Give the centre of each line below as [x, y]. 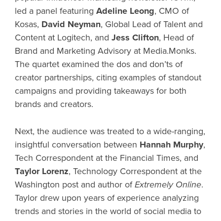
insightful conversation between [77, 145]
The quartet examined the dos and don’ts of [99, 64]
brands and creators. [54, 104]
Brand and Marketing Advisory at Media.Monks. [106, 51]
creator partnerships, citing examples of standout [108, 78]
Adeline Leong [125, 11]
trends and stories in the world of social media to [108, 211]
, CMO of [172, 11]
